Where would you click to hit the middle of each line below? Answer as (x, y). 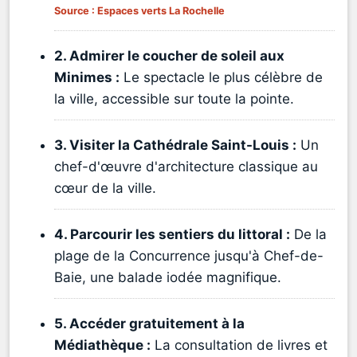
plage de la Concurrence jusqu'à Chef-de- (189, 256)
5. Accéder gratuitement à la (149, 324)
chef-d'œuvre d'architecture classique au (186, 167)
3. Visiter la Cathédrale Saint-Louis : (175, 145)
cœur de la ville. (105, 188)
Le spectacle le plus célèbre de (221, 78)
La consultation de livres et (239, 345)
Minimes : (87, 78)
